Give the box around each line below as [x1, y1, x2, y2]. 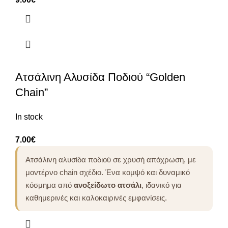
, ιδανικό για [141, 180, 182, 189]
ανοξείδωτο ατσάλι [74, 180, 141, 189]
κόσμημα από [25, 180, 74, 189]
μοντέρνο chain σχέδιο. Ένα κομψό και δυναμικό [25, 167, 190, 177]
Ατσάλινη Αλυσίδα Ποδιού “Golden [15, 70, 185, 83]
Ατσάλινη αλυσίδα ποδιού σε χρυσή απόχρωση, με [25, 155, 196, 164]
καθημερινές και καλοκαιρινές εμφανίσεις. [25, 193, 167, 202]
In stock [15, 112, 43, 121]
